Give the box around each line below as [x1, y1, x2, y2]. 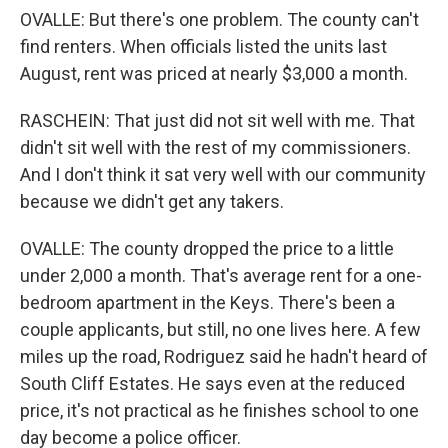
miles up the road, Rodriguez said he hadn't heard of [20, 346, 428, 367]
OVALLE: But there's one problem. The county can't [20, 9, 419, 30]
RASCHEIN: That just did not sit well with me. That [20, 110, 415, 131]
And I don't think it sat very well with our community [20, 164, 426, 185]
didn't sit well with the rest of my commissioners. [20, 137, 411, 158]
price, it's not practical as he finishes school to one [20, 400, 419, 421]
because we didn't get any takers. [20, 191, 284, 212]
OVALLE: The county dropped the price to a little [20, 238, 394, 259]
